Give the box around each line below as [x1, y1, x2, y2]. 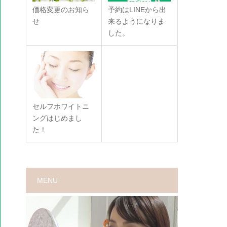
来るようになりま [108, 17, 165, 25]
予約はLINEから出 [108, 5, 166, 14]
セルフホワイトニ [32, 102, 89, 111]
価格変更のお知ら [32, 5, 89, 14]
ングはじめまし [32, 114, 82, 123]
